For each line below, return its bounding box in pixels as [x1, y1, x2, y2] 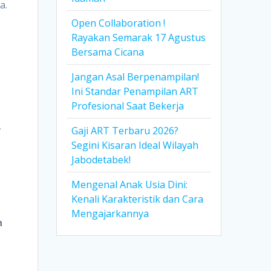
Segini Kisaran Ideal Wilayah [71, 139, 199, 152]
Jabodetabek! [71, 153, 131, 167]
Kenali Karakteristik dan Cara [71, 192, 204, 206]
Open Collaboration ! [71, 16, 166, 30]
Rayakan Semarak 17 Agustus [71, 31, 206, 45]
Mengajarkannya [71, 207, 149, 221]
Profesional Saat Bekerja [71, 99, 184, 113]
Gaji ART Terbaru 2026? [71, 124, 179, 138]
